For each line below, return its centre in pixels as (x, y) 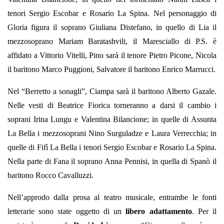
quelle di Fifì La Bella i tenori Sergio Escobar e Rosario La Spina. (112, 147)
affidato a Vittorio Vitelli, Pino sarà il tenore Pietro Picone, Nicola (112, 55)
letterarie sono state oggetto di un (67, 211)
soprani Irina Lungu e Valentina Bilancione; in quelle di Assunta (112, 119)
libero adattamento (159, 211)
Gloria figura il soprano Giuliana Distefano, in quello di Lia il (112, 27)
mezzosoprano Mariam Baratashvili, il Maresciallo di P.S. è (112, 41)
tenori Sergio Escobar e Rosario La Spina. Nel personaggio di (112, 13)
